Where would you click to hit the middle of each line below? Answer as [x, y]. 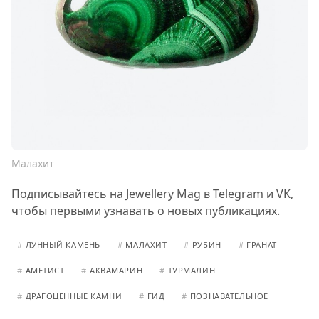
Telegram [238, 194]
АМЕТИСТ [45, 271]
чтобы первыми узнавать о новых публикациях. [146, 211]
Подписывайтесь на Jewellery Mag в [112, 194]
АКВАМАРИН [116, 271]
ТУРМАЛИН [192, 271]
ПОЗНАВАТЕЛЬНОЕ [229, 296]
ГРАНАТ [262, 245]
